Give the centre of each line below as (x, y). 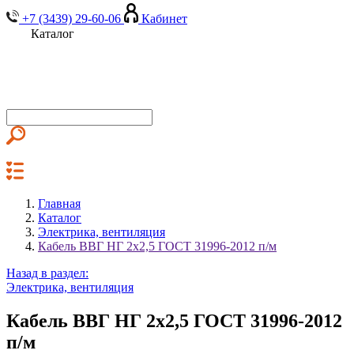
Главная (59, 203)
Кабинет (164, 19)
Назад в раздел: (47, 273)
